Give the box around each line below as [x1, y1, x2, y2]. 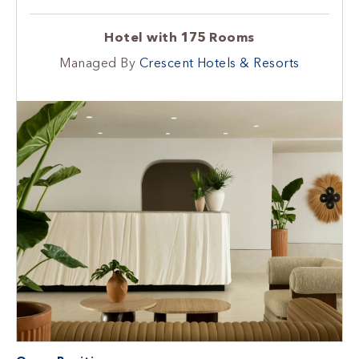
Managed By [59, 57, 139, 71]
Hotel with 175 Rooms [104, 31, 255, 45]
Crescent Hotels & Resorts [139, 57, 300, 71]
